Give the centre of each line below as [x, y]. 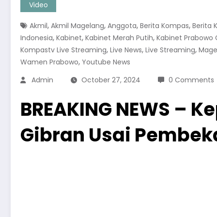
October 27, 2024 [111, 80]
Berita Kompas [164, 26]
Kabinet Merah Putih [119, 38]
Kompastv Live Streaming [63, 50]
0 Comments [191, 80]
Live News [126, 50]
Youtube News [106, 62]
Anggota [122, 26]
